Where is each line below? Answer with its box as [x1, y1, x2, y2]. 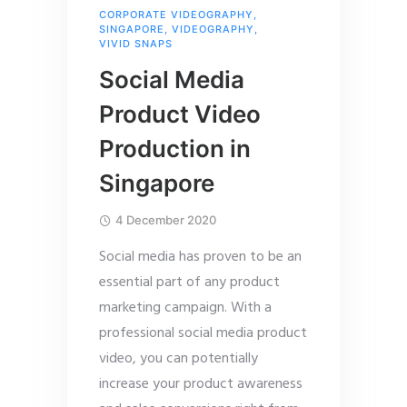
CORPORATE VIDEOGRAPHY [99, 8, 253, 22]
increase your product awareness [99, 372, 303, 397]
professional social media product [99, 322, 307, 346]
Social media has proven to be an [99, 245, 302, 270]
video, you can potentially [99, 347, 258, 372]
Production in [99, 134, 251, 164]
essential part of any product [99, 271, 280, 295]
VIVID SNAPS [99, 37, 173, 51]
